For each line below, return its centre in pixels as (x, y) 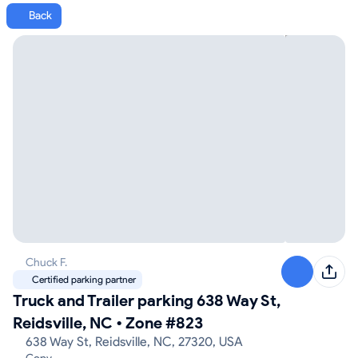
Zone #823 (164, 323)
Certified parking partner (84, 279)
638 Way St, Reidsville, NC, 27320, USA (134, 342)
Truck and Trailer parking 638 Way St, (147, 300)
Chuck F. (46, 263)
